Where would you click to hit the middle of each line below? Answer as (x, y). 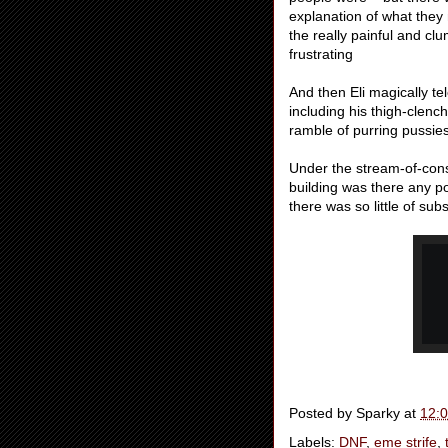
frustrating (321, 54)
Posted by (322, 413)
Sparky (378, 413)
